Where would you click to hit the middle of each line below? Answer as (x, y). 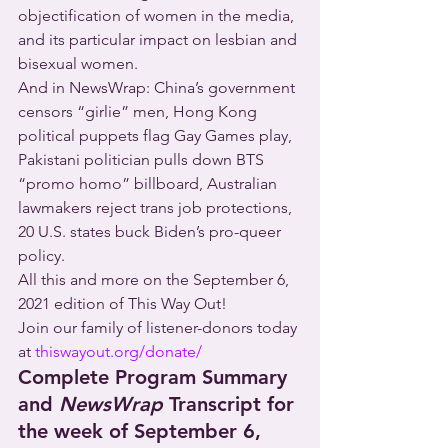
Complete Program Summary (155, 377)
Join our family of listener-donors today (159, 327)
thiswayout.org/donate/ (118, 351)
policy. (41, 255)
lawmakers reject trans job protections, (157, 207)
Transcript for (231, 404)
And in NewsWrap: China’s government (158, 87)
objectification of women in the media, (158, 15)
